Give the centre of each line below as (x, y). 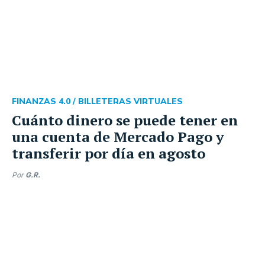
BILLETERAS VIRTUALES (130, 101)
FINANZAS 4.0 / (45, 101)
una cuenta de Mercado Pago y (118, 136)
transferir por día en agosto (109, 153)
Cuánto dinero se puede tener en (125, 120)
